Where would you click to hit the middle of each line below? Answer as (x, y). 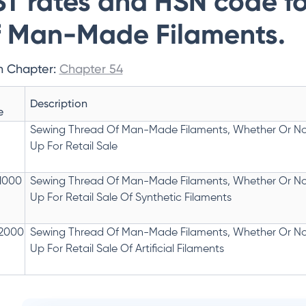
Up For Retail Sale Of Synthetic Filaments (130, 198)
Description (58, 103)
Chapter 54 (91, 69)
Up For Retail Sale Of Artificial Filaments (127, 249)
